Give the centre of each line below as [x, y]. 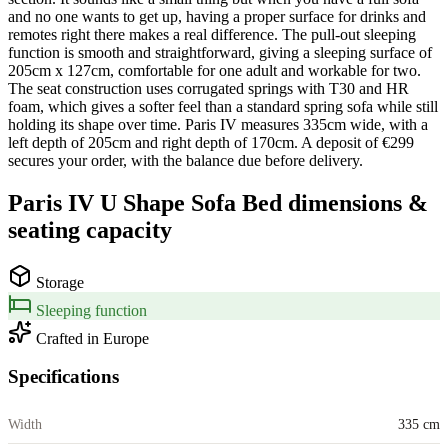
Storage [58, 282]
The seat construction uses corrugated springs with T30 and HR [208, 88]
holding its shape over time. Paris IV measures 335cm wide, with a [218, 124]
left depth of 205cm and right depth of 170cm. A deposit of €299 [211, 142]
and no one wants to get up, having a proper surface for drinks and [217, 16]
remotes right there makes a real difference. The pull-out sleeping [212, 34]
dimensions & [355, 202]
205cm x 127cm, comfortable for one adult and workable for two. [214, 70]
